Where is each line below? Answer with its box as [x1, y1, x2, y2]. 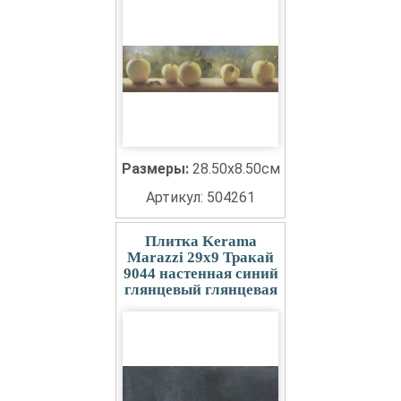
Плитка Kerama [144, 233, 257, 250]
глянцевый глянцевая [124, 281, 277, 298]
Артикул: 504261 [146, 189, 255, 206]
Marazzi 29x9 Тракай [127, 249, 274, 266]
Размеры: [121, 160, 192, 177]
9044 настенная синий [123, 265, 278, 282]
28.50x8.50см [192, 160, 280, 177]
